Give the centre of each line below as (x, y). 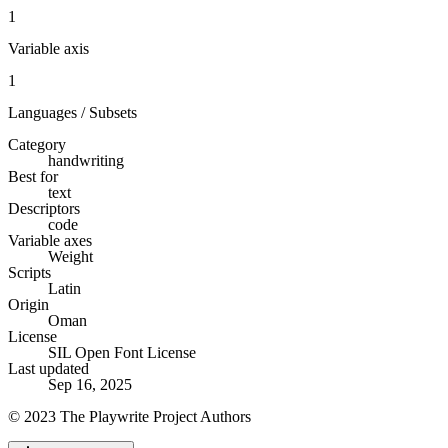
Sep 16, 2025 (90, 384)
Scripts (29, 272)
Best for (33, 176)
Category (37, 144)
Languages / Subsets (72, 112)
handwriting (86, 160)
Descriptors (44, 208)
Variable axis (48, 48)
